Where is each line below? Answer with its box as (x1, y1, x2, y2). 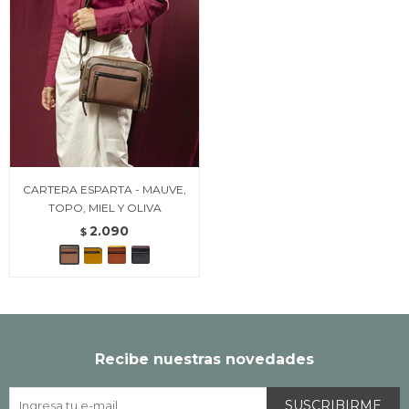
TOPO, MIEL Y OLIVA (47, 200, 162, 215)
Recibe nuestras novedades (95, 350, 314, 368)
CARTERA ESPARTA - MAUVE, (23, 182, 186, 196)
